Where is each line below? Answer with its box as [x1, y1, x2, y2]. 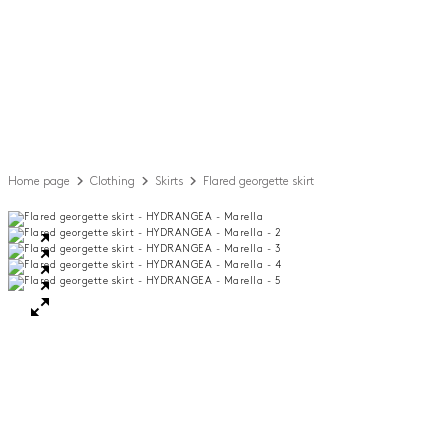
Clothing [90, 175, 135, 187]
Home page [8, 175, 70, 187]
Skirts [155, 175, 183, 187]
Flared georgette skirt [203, 175, 314, 187]
